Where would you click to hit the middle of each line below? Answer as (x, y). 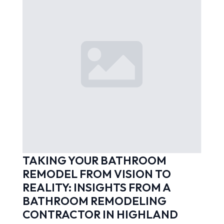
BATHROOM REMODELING (94, 200)
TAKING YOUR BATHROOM (94, 160)
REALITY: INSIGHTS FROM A (96, 187)
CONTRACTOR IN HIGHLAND (100, 214)
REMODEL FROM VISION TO (96, 173)
